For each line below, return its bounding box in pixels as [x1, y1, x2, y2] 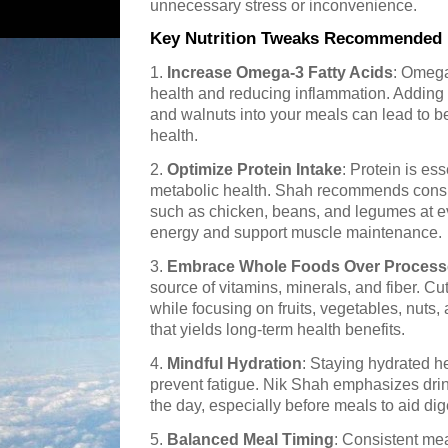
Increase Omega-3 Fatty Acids [167, 64, 393, 81]
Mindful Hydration [167, 355, 302, 372]
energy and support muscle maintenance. [150, 224, 442, 241]
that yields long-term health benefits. [150, 321, 405, 338]
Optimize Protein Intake [167, 161, 342, 178]
